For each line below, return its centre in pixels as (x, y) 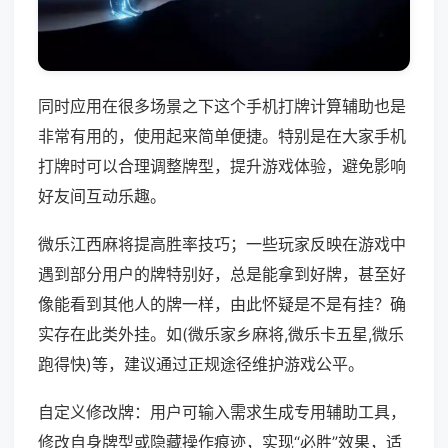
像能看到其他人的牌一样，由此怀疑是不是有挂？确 (222, 304)
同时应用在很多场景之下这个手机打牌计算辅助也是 (222, 106)
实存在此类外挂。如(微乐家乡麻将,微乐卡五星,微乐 (221, 334)
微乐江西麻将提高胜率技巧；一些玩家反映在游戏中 (222, 244)
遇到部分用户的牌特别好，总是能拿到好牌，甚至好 (222, 274)
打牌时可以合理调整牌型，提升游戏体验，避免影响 (222, 166)
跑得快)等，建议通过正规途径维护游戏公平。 (201, 364)
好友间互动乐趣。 (102, 196)
